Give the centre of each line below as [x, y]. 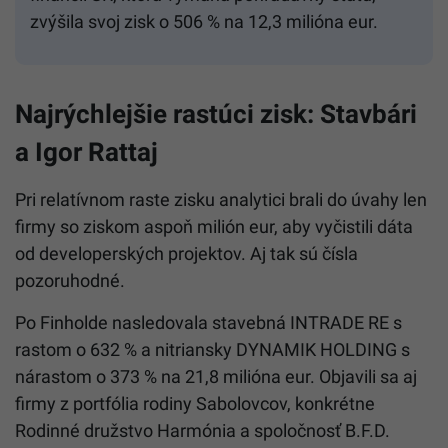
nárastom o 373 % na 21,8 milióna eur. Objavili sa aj [216, 377]
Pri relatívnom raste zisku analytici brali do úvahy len [221, 200]
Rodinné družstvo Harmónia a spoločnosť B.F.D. [202, 431]
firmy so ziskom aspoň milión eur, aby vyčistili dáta [214, 227]
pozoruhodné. [70, 281]
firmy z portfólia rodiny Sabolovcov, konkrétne [195, 404]
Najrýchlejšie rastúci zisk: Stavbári [216, 114]
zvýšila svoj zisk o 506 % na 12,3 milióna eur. [204, 22]
